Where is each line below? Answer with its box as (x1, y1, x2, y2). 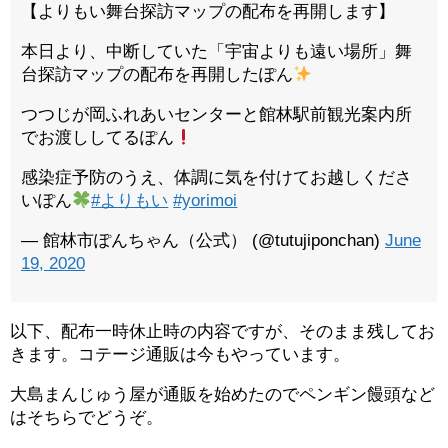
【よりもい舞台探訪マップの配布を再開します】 (21, 2, 395, 21)
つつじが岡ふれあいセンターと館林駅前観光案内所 (21, 105, 412, 124)
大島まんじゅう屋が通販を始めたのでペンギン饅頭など (10, 385, 435, 404)
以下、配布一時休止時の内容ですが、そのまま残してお (10, 322, 435, 341)
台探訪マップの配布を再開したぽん (21, 65, 293, 84)
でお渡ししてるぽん (21, 128, 174, 147)
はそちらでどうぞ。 (10, 408, 163, 427)
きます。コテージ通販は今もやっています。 (10, 345, 350, 364)
